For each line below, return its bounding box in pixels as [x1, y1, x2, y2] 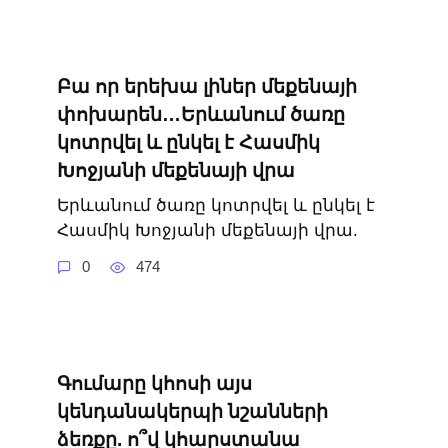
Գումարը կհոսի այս [56, 372, 252, 394]
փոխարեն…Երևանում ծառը [56, 103, 345, 125]
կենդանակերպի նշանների [56, 400, 328, 422]
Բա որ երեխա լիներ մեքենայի [56, 75, 357, 97]
